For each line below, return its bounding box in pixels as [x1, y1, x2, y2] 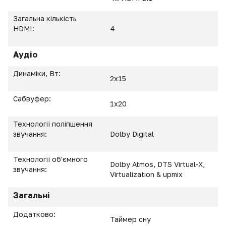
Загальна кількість [13, 14, 77, 23]
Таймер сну [110, 215, 151, 223]
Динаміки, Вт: [13, 69, 63, 78]
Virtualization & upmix [110, 170, 183, 179]
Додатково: [13, 210, 58, 218]
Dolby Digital [110, 130, 154, 138]
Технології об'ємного [13, 155, 88, 163]
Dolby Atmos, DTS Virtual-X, [110, 160, 205, 168]
